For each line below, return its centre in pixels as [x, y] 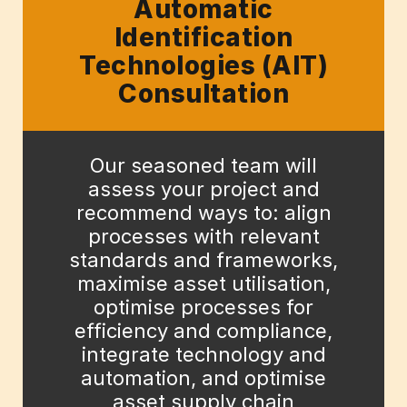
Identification [203, 38]
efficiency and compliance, [203, 331]
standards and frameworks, [203, 260]
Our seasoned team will [203, 166]
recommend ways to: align [203, 213]
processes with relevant [203, 237]
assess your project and [203, 189]
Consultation [203, 94]
